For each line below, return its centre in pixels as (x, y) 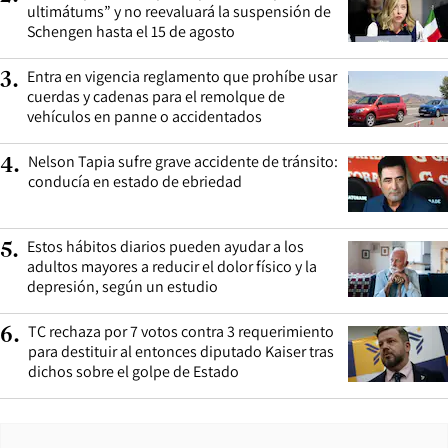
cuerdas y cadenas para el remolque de (156, 97)
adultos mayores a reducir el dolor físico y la (172, 267)
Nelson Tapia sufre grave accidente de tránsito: (183, 162)
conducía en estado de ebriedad (135, 182)
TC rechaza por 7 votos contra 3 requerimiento (181, 332)
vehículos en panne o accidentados (144, 117)
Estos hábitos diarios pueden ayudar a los (165, 247)
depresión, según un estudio (122, 287)
